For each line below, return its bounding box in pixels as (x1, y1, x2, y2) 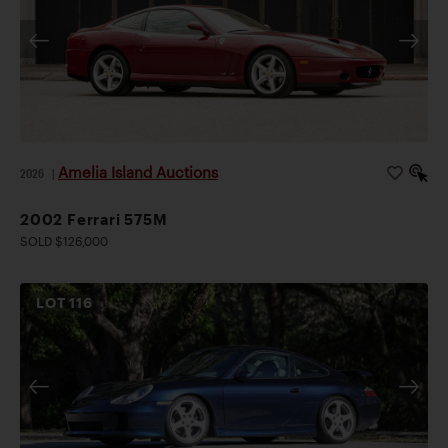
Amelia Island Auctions (58, 162, 218, 181)
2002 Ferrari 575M (20, 209, 168, 228)
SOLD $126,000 (20, 233, 108, 248)
